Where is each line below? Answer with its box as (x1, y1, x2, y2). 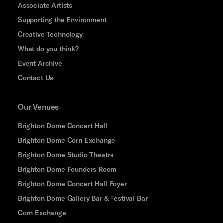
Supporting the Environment (17, 15, 107, 24)
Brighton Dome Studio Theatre (17, 150, 114, 159)
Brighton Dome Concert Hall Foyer (17, 179, 127, 188)
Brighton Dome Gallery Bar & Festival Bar (17, 193, 148, 202)
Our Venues (17, 101, 59, 111)
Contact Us (17, 73, 54, 82)
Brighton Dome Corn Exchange (17, 135, 115, 144)
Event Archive (17, 58, 62, 67)
